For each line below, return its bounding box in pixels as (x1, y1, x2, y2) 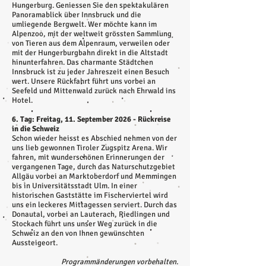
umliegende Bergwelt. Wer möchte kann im (12, 20, 157, 29)
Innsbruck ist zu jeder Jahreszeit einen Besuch (12, 67, 169, 77)
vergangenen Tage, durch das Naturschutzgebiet (12, 162, 175, 172)
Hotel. (12, 96, 33, 105)
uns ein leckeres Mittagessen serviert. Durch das (12, 200, 177, 210)
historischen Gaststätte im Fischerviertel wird (12, 191, 168, 200)
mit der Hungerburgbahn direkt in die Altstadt (12, 48, 168, 58)
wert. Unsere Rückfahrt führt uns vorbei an (12, 77, 156, 86)
